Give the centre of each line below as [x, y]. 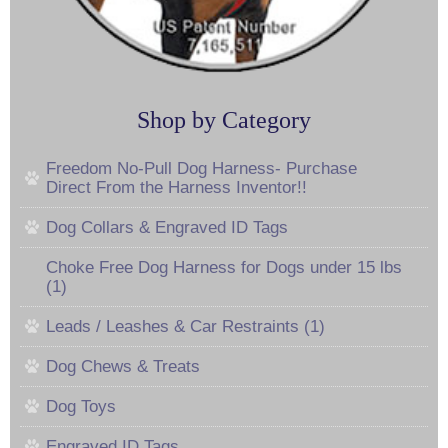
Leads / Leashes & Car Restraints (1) [185, 326]
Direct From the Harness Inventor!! [176, 187]
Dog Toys [81, 406]
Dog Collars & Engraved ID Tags [167, 227]
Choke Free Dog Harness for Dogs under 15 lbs [224, 267]
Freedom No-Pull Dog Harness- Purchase [201, 168]
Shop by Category [224, 119]
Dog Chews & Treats [123, 366]
